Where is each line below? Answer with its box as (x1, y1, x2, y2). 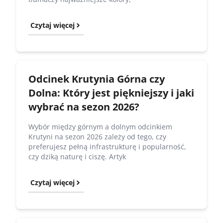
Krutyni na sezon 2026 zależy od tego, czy (28, 131, 166, 141)
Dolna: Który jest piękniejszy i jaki (28, 86, 194, 100)
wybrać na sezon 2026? (28, 100, 139, 113)
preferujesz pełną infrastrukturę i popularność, (28, 141, 186, 151)
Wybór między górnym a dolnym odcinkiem (28, 121, 172, 131)
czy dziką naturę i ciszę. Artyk (28, 151, 126, 161)
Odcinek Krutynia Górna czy (28, 72, 165, 86)
